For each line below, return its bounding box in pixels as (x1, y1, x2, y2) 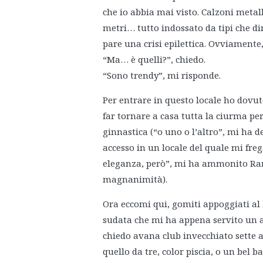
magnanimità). (103, 173, 167, 185)
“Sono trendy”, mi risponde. (103, 69, 221, 81)
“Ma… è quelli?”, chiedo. (103, 53, 205, 65)
